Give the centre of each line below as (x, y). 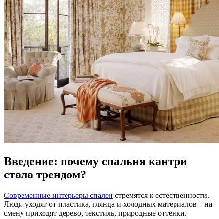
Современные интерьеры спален (58, 195)
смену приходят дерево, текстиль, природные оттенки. (95, 213)
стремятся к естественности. (161, 195)
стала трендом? (45, 174)
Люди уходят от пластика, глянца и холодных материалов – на (108, 204)
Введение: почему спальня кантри (96, 161)
